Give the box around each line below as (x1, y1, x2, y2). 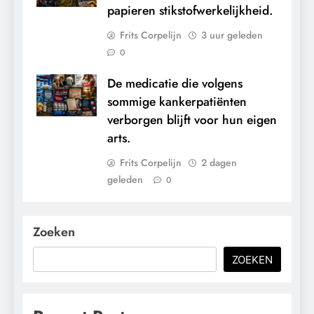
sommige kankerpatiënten (107, 92, 247, 111)
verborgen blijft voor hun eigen (107, 110, 277, 129)
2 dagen (201, 155, 237, 170)
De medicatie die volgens (107, 74, 243, 93)
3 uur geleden (201, 27, 263, 42)
